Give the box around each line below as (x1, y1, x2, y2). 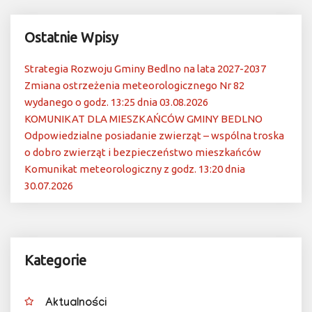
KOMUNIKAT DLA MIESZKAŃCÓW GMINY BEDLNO (24, 113, 265, 125)
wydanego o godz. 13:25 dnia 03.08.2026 (24, 96, 208, 109)
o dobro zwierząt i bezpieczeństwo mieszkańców (24, 146, 261, 159)
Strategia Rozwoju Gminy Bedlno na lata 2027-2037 (24, 63, 266, 75)
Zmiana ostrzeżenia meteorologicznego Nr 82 (24, 79, 244, 92)
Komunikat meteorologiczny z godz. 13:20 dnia (24, 163, 245, 175)
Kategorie (24, 252, 86, 269)
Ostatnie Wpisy (24, 29, 118, 46)
